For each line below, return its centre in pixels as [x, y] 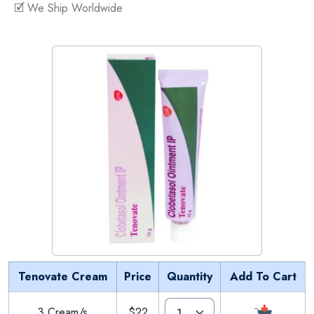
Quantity [190, 276]
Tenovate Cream [63, 276]
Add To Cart [263, 276]
